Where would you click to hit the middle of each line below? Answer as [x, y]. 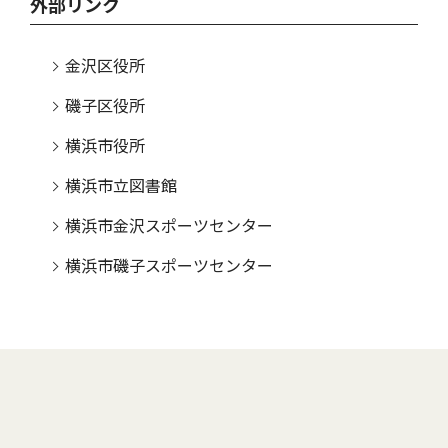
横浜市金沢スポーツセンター [169, 226]
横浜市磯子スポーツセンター [169, 266]
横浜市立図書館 [121, 186]
